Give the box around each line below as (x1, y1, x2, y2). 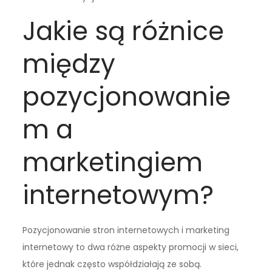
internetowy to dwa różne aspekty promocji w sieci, (22, 240, 239, 253)
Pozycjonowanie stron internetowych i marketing (22, 223, 230, 236)
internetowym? (22, 177, 214, 213)
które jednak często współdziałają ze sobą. (22, 257, 202, 270)
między (22, 46, 116, 82)
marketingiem (22, 144, 203, 180)
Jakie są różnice (22, 13, 225, 49)
